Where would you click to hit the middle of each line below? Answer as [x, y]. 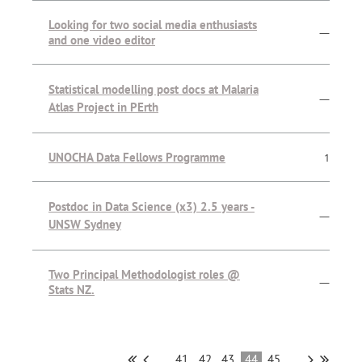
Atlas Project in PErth [103, 107]
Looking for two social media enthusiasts [153, 25]
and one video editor [102, 40]
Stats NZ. [72, 290]
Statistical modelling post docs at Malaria [154, 90]
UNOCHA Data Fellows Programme [137, 158]
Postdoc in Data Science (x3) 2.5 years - [152, 207]
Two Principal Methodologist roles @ [144, 275]
